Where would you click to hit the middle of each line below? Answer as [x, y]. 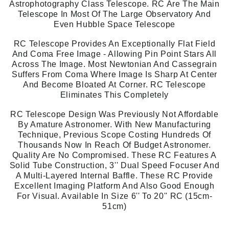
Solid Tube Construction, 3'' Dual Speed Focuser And [114, 166]
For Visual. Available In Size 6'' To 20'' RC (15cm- [114, 196]
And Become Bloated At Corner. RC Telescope [114, 85]
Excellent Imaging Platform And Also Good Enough [114, 186]
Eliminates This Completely [114, 95]
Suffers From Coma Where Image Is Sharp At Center [114, 75]
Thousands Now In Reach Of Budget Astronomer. [114, 145]
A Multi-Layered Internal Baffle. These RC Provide [114, 176]
